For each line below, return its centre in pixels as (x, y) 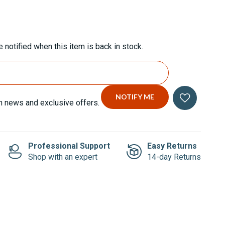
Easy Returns (172, 146)
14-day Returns (174, 157)
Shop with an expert (63, 157)
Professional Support (69, 146)
